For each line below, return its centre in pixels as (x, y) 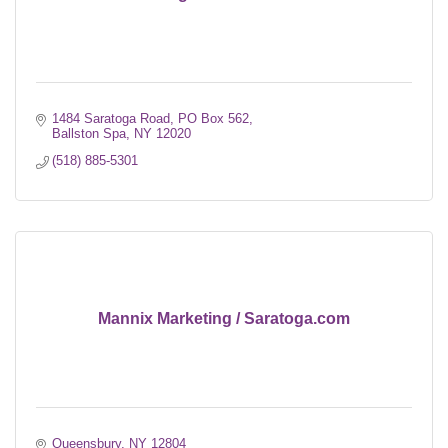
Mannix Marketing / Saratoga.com (224, 318)
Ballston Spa (89, 133)
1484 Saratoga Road (111, 118)
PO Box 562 (214, 118)
